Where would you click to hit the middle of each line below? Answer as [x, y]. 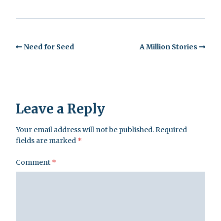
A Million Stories [168, 47]
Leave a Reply [60, 109]
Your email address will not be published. [85, 130]
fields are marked [47, 141]
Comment [34, 163]
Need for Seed [49, 47]
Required [171, 130]
